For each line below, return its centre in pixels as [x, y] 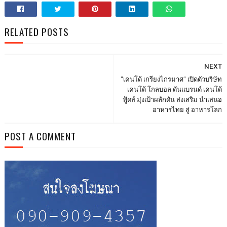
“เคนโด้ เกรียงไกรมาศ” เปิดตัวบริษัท [172, 79]
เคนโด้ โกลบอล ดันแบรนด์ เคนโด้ [175, 89]
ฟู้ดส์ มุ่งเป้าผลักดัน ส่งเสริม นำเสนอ [173, 100]
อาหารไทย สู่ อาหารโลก [187, 110]
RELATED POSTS [36, 31]
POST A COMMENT [40, 136]
